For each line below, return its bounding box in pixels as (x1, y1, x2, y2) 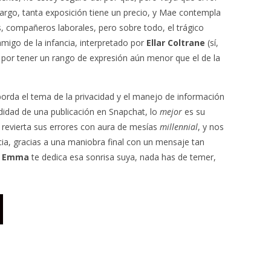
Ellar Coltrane (146, 37, 205, 48)
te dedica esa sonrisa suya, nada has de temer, (29, 151, 216, 163)
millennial (160, 121, 198, 132)
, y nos (198, 121, 224, 132)
